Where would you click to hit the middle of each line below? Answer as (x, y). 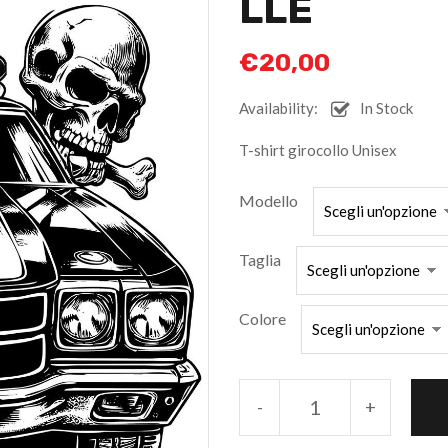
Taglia (260, 259)
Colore (262, 318)
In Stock (386, 108)
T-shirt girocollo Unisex (318, 150)
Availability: (278, 108)
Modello (268, 200)
